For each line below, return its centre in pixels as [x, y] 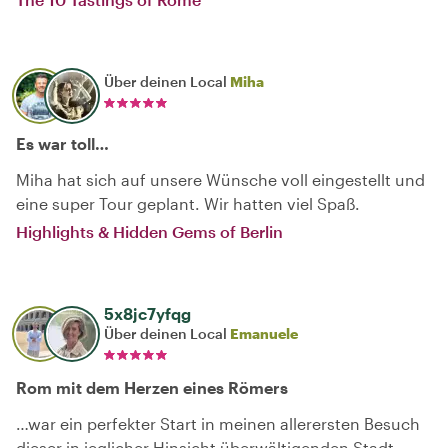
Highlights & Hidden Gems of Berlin [149, 231]
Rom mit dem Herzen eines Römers [152, 387]
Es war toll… [62, 143]
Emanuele [264, 333]
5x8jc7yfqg [147, 313]
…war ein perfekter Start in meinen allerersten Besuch [218, 423]
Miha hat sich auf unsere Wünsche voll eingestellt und [220, 179]
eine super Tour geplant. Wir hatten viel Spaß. [188, 203]
